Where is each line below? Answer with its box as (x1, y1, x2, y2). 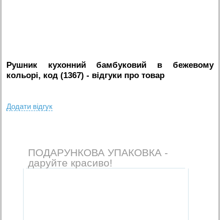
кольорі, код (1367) (6, 70, 84, 80)
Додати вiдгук (6, 102, 53, 110)
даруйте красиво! (27, 157, 112, 168)
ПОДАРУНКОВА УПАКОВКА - (27, 146, 168, 158)
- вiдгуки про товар (84, 70, 165, 80)
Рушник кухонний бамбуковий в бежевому (6, 60, 214, 70)
